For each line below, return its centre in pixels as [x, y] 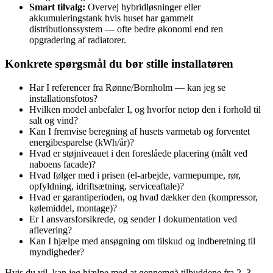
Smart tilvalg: [57, 7]
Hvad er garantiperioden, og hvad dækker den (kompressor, [144, 197]
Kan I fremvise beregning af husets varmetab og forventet [140, 131]
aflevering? [51, 230]
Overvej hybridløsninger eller [143, 7]
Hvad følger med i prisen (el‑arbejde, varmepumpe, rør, [135, 175]
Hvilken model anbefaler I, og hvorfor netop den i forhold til [145, 109]
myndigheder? [57, 252]
